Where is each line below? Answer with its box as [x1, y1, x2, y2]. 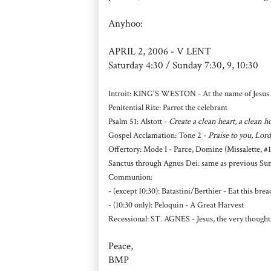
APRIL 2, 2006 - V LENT [108, 44, 211, 58]
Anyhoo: [108, 16, 143, 30]
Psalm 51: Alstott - [108, 115, 169, 127]
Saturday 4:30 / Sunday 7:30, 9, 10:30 [108, 58, 258, 72]
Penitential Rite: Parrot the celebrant [108, 101, 227, 113]
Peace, [108, 239, 133, 253]
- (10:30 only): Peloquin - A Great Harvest [108, 198, 244, 211]
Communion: [108, 171, 152, 183]
